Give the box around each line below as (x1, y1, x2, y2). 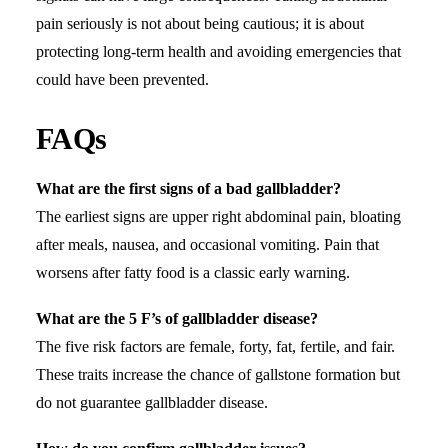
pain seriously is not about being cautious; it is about (36, 14, 364, 32)
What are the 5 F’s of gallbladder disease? (36, 309, 318, 327)
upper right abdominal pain (172, 207, 342, 225)
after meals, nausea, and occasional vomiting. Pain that (36, 235, 379, 253)
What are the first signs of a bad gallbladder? (36, 179, 341, 197)
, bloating (342, 207, 401, 225)
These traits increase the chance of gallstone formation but (36, 365, 400, 383)
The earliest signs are (36, 207, 172, 225)
